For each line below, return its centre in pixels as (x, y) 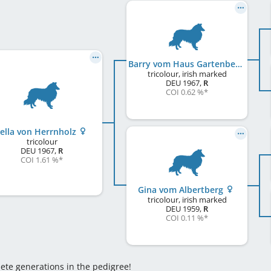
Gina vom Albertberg (181, 190)
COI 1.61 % (40, 160)
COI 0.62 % (185, 92)
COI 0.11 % (185, 218)
